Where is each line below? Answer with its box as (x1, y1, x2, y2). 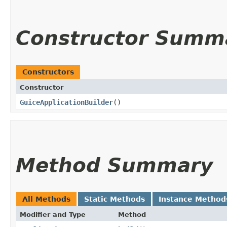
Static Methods (84, 195, 145, 203)
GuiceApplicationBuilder (20, 98, 113, 106)
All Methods (22, 195, 70, 203)
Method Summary (16, 154, 213, 177)
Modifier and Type (20, 210, 86, 218)
